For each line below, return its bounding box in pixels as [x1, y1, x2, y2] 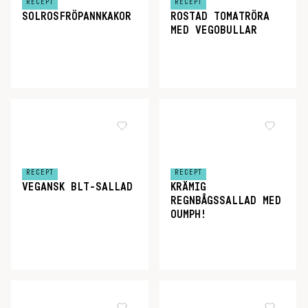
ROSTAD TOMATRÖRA [170, 11, 269, 23]
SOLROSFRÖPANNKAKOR [22, 11, 131, 23]
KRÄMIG [170, 181, 206, 192]
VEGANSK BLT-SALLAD [22, 181, 133, 192]
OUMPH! [170, 208, 206, 220]
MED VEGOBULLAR [170, 25, 257, 36]
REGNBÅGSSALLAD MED [170, 195, 281, 206]
